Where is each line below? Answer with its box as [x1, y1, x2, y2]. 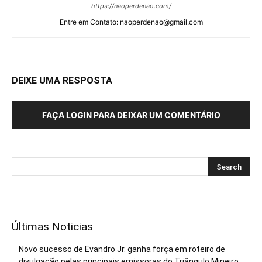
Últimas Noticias [12, 220, 93, 234]
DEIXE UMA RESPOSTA [12, 75, 112, 87]
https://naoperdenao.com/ [91, 2, 171, 11]
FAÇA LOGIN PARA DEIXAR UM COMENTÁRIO [42, 110, 220, 120]
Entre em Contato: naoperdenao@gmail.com [59, 18, 203, 27]
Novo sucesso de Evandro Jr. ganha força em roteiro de [19, 244, 225, 254]
